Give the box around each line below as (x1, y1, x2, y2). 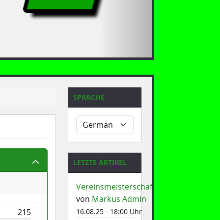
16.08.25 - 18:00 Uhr (76, 206, 142, 216)
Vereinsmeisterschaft (76, 181, 156, 192)
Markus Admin (91, 193, 146, 204)
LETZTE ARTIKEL (73, 157, 127, 167)
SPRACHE (73, 92, 105, 102)
